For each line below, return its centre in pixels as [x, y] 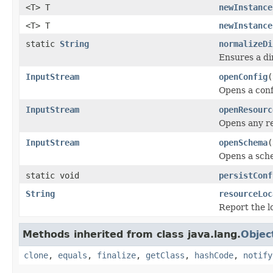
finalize [116, 255]
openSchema [243, 142]
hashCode [214, 255]
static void [52, 175]
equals [73, 255]
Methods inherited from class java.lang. [132, 234]
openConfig [243, 76]
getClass [165, 255]
